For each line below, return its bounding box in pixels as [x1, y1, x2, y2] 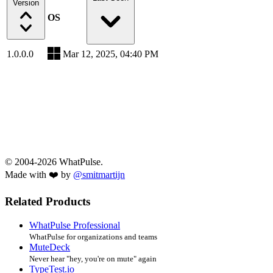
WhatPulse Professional [29, 220, 120, 231]
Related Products [5, 195, 90, 208]
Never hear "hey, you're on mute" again [29, 254, 157, 264]
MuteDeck [29, 242, 70, 253]
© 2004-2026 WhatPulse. [5, 156, 103, 167]
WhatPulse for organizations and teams [29, 232, 157, 242]
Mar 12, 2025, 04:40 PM [63, 48, 158, 59]
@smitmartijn [73, 169, 125, 180]
